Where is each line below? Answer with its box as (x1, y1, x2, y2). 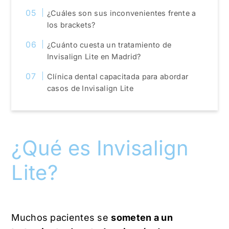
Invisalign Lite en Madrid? (47, 52, 141, 61)
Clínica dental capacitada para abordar (47, 72, 189, 81)
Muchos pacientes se (11, 212, 111, 223)
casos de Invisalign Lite (47, 83, 133, 93)
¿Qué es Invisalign (11, 135, 189, 161)
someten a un (111, 212, 173, 223)
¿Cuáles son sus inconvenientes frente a (47, 8, 196, 17)
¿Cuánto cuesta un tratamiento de (47, 40, 172, 49)
